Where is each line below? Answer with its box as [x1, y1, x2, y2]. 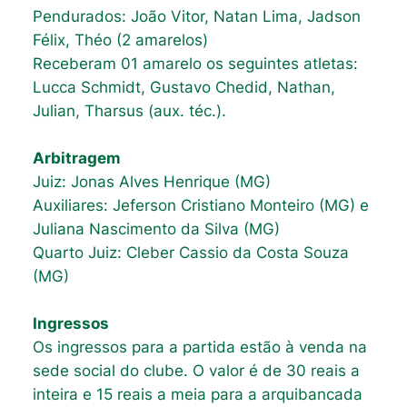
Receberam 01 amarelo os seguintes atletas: [32, 55, 358, 74]
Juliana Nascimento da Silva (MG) [32, 220, 280, 239]
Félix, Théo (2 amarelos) [32, 31, 208, 50]
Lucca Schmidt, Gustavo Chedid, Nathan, [32, 78, 335, 97]
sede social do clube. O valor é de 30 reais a [32, 362, 360, 381]
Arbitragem [32, 149, 121, 168]
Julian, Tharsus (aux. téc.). [32, 102, 226, 121]
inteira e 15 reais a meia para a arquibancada [32, 385, 362, 404]
